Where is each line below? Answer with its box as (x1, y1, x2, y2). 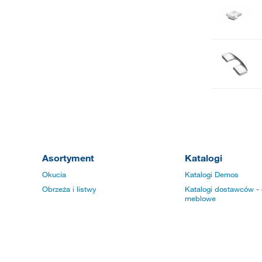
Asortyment (42, 152, 94, 164)
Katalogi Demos (185, 170, 239, 180)
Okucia (42, 170, 66, 180)
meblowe (185, 194, 216, 204)
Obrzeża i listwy (42, 184, 96, 194)
